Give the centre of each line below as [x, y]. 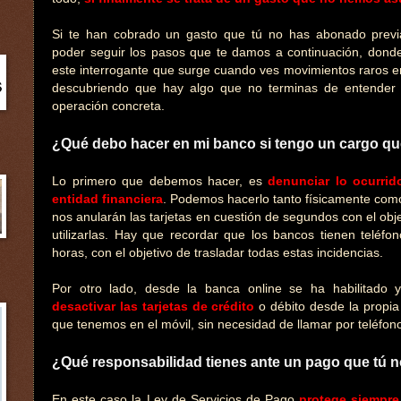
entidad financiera [107, 199]
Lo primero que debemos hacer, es [160, 181]
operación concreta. [108, 106]
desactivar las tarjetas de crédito [154, 306]
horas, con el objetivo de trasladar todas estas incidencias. [218, 252]
